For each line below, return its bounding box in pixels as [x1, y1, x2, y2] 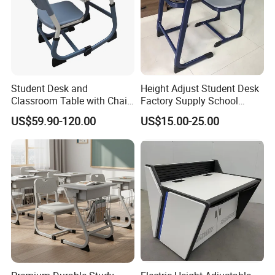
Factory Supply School [140, 93, 238, 107]
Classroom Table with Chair [11, 93, 131, 107]
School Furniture [11, 106, 83, 120]
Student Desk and [11, 81, 88, 95]
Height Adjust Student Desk [140, 81, 259, 95]
